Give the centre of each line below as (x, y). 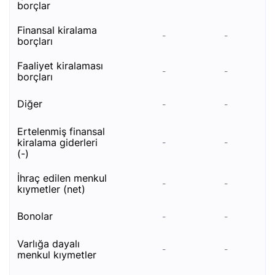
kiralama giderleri (57, 142)
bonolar (38, 216)
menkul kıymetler (57, 255)
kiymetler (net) (51, 189)
